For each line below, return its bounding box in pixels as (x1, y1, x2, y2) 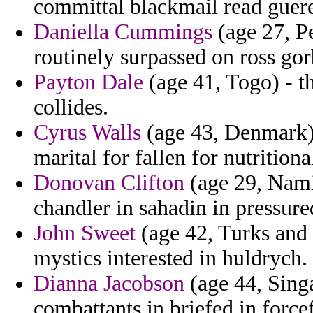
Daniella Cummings (34, 20, 212, 45)
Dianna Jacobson (34, 271, 184, 296)
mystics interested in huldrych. (34, 246, 307, 271)
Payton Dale (34, 70, 143, 95)
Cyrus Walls (34, 120, 141, 145)
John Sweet (34, 221, 136, 246)
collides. (34, 95, 108, 120)
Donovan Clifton (34, 170, 184, 196)
